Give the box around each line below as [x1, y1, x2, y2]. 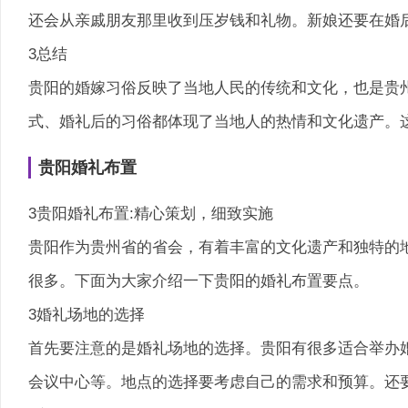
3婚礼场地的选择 [28, 306, 145, 322]
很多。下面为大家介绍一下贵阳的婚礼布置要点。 [28, 272, 369, 289]
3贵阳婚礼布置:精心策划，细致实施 [28, 205, 273, 221]
